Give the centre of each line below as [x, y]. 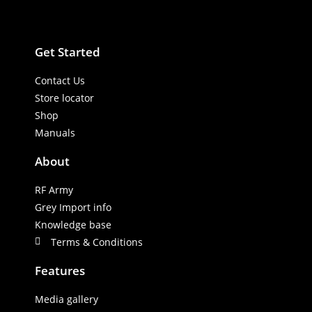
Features [60, 270]
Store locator [64, 97]
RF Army [54, 189]
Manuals [55, 132]
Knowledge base [73, 224]
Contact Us [60, 80]
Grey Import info [73, 207]
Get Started [68, 52]
